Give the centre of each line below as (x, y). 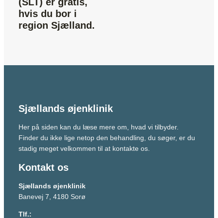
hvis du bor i (48, 14)
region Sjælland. (58, 25)
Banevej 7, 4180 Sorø (52, 197)
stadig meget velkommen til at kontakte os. (84, 148)
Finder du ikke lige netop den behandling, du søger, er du (107, 137)
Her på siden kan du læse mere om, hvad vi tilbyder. (99, 127)
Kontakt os (44, 168)
